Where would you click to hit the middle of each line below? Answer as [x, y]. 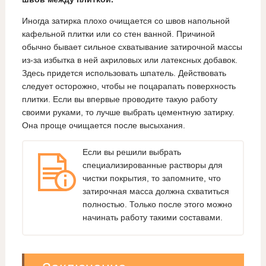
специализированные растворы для [152, 165]
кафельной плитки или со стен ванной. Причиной [118, 34]
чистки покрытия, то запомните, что [151, 178]
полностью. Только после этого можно [157, 205]
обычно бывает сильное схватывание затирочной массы [132, 47]
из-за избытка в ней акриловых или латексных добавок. [129, 60]
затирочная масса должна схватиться [156, 191]
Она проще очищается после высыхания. [103, 125]
